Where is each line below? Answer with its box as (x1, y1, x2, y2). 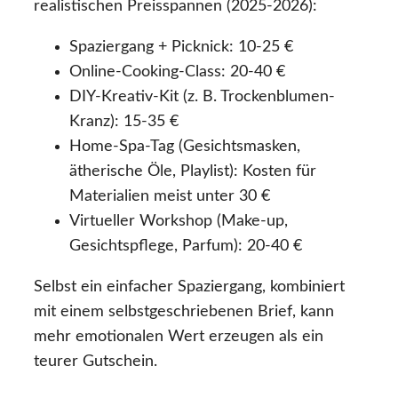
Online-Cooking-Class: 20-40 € (69, 63, 285, 80)
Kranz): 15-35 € (69, 113, 179, 130)
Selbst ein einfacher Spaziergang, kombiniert (34, 278, 345, 295)
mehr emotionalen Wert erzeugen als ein (34, 328, 323, 345)
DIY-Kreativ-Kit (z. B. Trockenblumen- (69, 88, 335, 105)
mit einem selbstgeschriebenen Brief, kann (34, 303, 334, 320)
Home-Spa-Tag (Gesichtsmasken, (69, 138, 300, 155)
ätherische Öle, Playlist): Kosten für (69, 163, 316, 179)
